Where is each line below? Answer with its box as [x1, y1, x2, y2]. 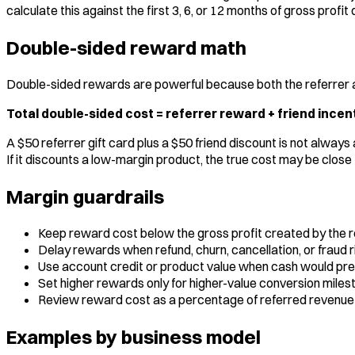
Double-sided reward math [6, 36, 246, 60]
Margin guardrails [6, 184, 164, 208]
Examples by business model [6, 324, 261, 349]
